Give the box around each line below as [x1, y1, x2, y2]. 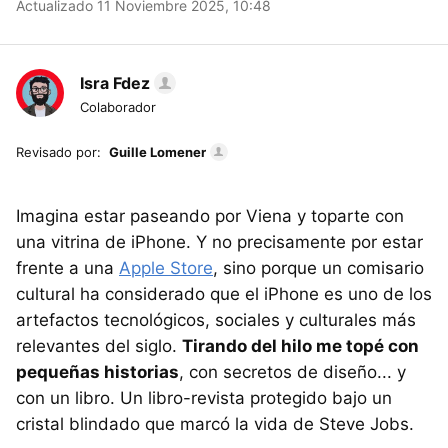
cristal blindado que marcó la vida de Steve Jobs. [16, 414, 414, 435]
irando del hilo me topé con [193, 336, 419, 357]
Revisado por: [16, 143, 101, 160]
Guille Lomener [109, 143, 206, 160]
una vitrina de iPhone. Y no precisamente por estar [16, 232, 423, 253]
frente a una [16, 258, 119, 279]
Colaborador [80, 99, 156, 116]
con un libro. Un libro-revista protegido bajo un [16, 388, 392, 409]
